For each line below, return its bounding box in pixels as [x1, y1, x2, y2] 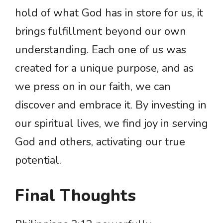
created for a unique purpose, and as [15, 61, 194, 76]
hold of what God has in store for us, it [15, 5, 203, 21]
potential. [15, 153, 61, 168]
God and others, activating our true [15, 134, 185, 150]
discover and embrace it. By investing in [15, 98, 207, 113]
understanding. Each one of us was [15, 42, 186, 58]
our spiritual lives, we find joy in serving [15, 116, 208, 131]
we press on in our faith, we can [15, 79, 171, 95]
